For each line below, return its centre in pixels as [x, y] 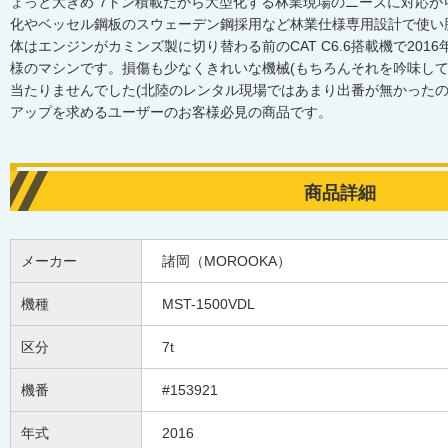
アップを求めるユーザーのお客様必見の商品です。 [171, 112]
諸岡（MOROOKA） [226, 261]
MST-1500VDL [208, 304]
